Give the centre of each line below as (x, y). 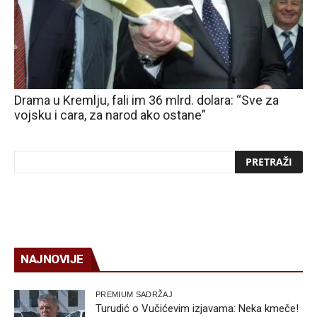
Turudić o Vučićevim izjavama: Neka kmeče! (197, 309)
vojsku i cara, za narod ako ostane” (110, 115)
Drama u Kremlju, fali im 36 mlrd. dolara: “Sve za (146, 100)
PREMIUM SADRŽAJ (134, 295)
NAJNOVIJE (52, 259)
